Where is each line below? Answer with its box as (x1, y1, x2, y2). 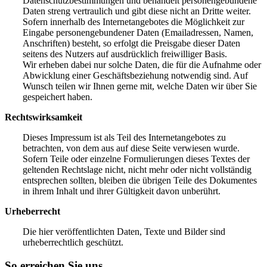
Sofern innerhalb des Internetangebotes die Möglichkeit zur (23, 16, 244, 27)
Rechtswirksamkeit (5, 111, 82, 122)
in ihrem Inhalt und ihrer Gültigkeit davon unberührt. (23, 185, 221, 196)
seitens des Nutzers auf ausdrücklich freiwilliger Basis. (23, 48, 227, 59)
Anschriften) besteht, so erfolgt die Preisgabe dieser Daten (23, 38, 240, 48)
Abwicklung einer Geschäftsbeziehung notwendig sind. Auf (23, 70, 248, 80)
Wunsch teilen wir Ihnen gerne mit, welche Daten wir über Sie (23, 80, 257, 91)
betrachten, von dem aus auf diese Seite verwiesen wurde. (23, 142, 240, 153)
